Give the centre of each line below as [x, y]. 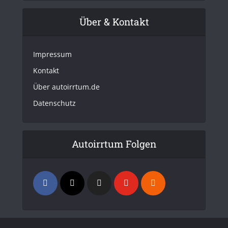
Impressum [52, 54]
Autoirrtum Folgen [114, 144]
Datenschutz [54, 103]
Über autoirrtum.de [66, 87]
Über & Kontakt [114, 22]
